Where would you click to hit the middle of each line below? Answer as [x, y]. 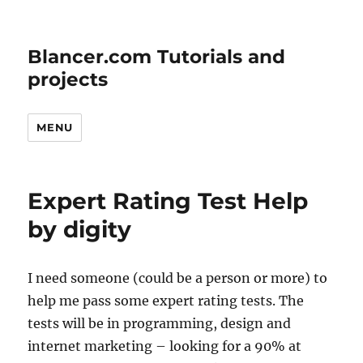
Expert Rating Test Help [168, 201]
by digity [80, 229]
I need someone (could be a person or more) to [178, 278]
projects [68, 79]
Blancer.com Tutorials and [157, 57]
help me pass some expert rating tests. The [166, 301]
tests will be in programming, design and [160, 323]
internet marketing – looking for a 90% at [165, 346]
